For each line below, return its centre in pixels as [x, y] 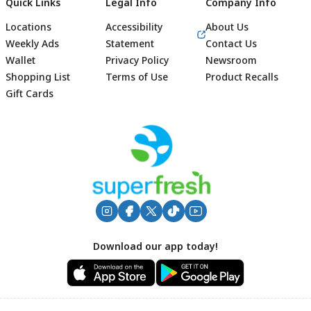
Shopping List [38, 77]
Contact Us [231, 43]
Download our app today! [155, 246]
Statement [130, 43]
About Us [227, 27]
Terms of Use [137, 77]
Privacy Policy [137, 60]
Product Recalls [242, 77]
